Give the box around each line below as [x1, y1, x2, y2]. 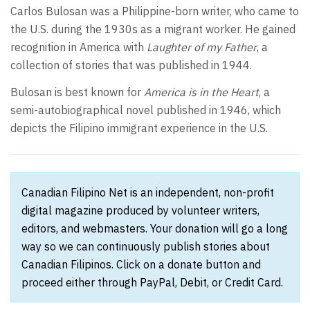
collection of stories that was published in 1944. [10, 58, 252, 73]
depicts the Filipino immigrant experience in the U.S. [10, 120, 268, 135]
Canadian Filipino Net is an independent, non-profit [21, 185, 274, 199]
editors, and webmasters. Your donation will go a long [21, 221, 288, 235]
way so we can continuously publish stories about [21, 239, 270, 253]
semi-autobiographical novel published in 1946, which [10, 102, 281, 117]
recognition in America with [10, 40, 147, 55]
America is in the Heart [144, 84, 259, 99]
